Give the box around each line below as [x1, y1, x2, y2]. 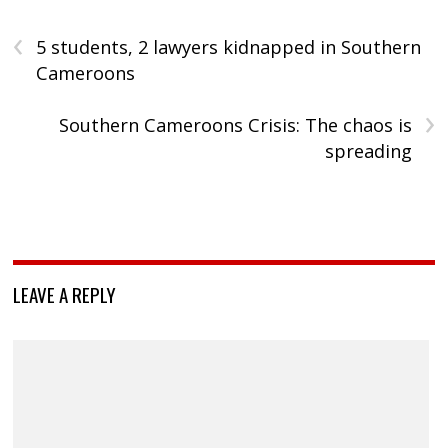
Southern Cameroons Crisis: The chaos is [58, 112, 412, 137]
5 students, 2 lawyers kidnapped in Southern [36, 34, 422, 59]
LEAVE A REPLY [13, 279, 117, 308]
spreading [324, 138, 412, 163]
